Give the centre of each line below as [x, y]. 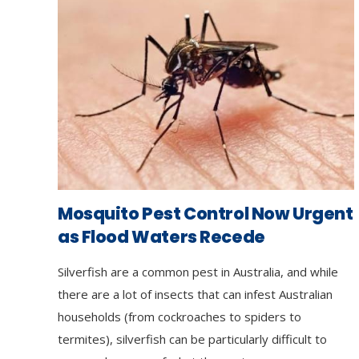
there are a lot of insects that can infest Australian [195, 294]
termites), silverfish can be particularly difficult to [192, 339]
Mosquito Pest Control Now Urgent [206, 213]
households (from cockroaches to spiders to [179, 316]
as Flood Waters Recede [161, 236]
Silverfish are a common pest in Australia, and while [198, 271]
